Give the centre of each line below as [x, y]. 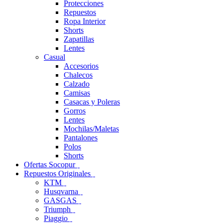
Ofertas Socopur [51, 164]
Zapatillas [79, 39]
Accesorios [81, 66]
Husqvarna [62, 191]
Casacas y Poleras [92, 102]
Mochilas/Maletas [91, 128]
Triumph [58, 209]
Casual [55, 57]
